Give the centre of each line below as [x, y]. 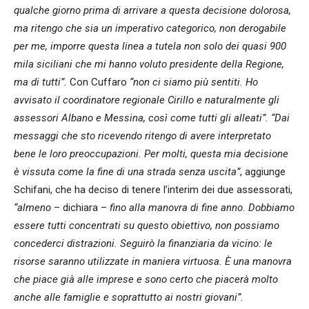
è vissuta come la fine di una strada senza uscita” [127, 171]
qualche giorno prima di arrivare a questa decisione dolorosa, [152, 10]
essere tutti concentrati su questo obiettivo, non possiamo [147, 225]
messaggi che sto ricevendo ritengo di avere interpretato [142, 136]
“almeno [32, 207]
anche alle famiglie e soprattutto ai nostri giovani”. [129, 297]
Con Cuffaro [97, 82]
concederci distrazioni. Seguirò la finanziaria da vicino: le [143, 243]
